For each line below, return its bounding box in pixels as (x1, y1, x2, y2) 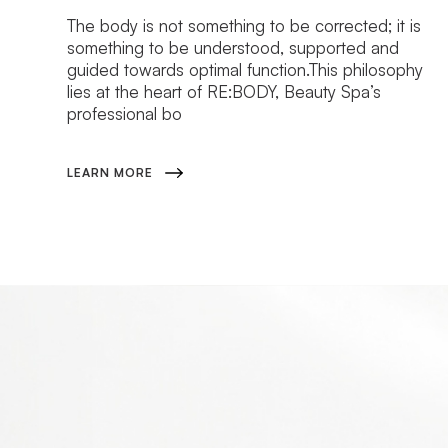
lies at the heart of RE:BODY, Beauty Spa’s (67, 80, 382, 102)
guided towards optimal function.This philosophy (67, 58, 424, 80)
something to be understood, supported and (67, 36, 400, 58)
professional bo (67, 102, 183, 124)
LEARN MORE (67, 164, 154, 180)
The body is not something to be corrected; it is (67, 14, 422, 36)
